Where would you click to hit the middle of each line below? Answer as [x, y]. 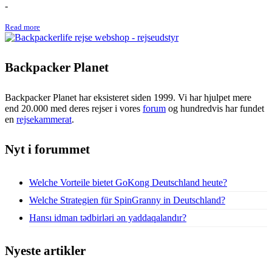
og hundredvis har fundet [215, 108]
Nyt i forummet [47, 149]
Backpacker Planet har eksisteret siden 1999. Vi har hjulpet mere [128, 97]
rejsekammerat [44, 119]
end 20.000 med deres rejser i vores [74, 108]
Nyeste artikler [45, 251]
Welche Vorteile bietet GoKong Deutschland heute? [128, 182]
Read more [22, 27]
